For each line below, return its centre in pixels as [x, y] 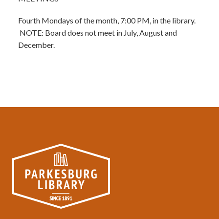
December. [37, 45]
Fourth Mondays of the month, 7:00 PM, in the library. [107, 20]
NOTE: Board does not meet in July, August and [98, 33]
